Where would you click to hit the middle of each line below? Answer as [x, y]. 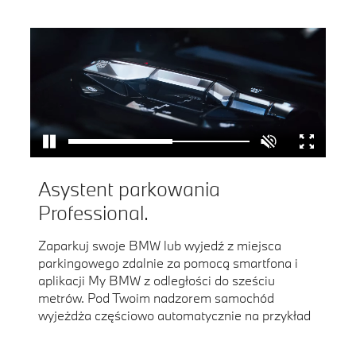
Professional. [93, 212]
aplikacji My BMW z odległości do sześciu [157, 280]
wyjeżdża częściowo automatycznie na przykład [174, 315]
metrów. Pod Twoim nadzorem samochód [156, 297]
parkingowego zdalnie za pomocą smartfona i [168, 262]
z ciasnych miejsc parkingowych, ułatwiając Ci [169, 332]
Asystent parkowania [129, 188]
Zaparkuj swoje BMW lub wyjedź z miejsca [160, 245]
